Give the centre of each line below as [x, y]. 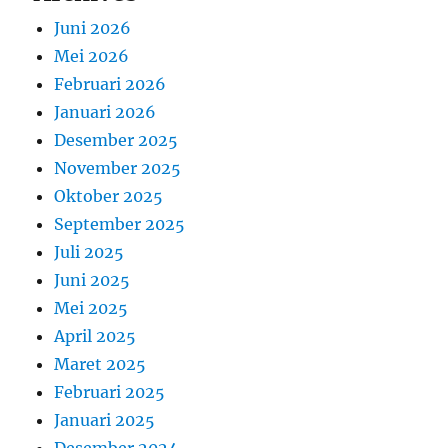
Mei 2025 [91, 308]
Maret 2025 [100, 364]
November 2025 [118, 168]
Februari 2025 [110, 392]
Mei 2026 [92, 56]
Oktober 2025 [109, 196]
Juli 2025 [89, 252]
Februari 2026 [110, 84]
